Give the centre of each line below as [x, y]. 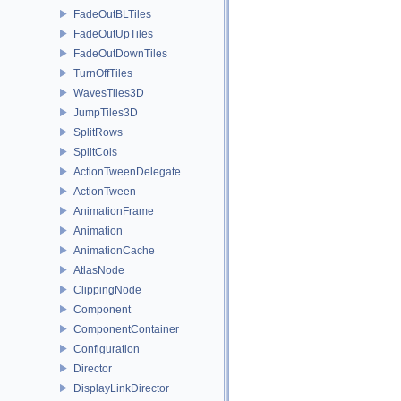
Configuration [107, 349]
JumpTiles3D [106, 112]
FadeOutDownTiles [120, 53]
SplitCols [95, 152]
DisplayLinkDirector [121, 388]
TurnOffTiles [103, 73]
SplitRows [98, 132]
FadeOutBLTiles [112, 14]
